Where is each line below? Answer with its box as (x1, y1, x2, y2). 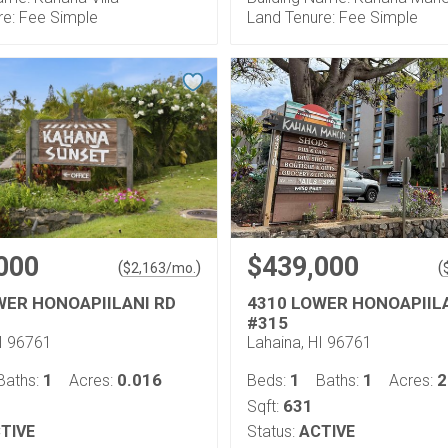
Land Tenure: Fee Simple (247, 8, 418, 27)
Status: (247, 422, 295, 441)
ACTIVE (299, 422, 355, 441)
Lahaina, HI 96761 (247, 333, 372, 352)
